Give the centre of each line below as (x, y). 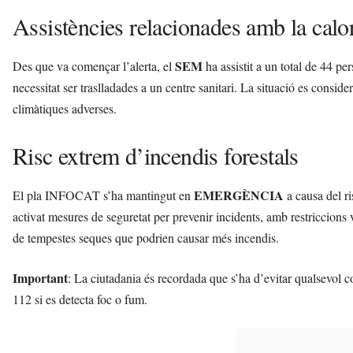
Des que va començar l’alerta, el (94, 65)
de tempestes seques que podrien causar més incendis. (146, 237)
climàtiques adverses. (65, 108)
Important (40, 277)
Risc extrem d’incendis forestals (156, 155)
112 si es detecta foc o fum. (80, 299)
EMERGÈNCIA (239, 195)
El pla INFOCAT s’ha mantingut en (103, 195)
